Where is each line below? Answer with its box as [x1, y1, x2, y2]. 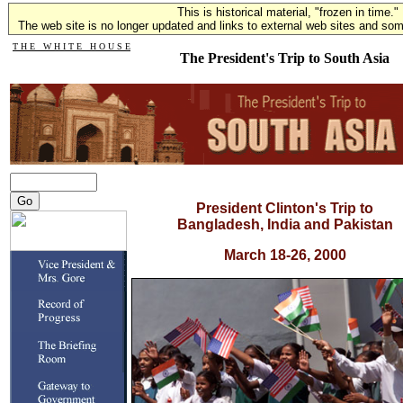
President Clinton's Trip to [196, 201, 373, 216]
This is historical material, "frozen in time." [177, 5, 399, 19]
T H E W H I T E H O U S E [13, 41, 130, 51]
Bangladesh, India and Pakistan [176, 217, 393, 232]
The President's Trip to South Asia [180, 50, 390, 66]
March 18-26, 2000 [223, 247, 346, 263]
